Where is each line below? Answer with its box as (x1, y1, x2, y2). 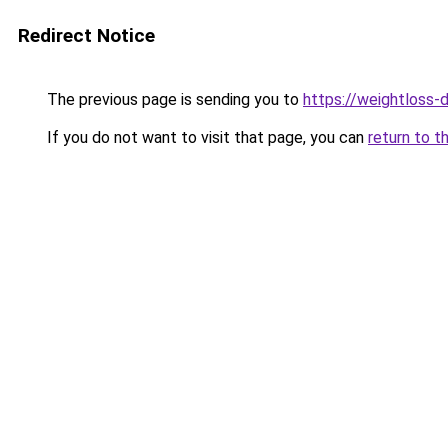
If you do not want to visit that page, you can (43, 128, 368, 147)
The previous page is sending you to (43, 90, 303, 109)
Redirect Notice (18, 24, 155, 47)
